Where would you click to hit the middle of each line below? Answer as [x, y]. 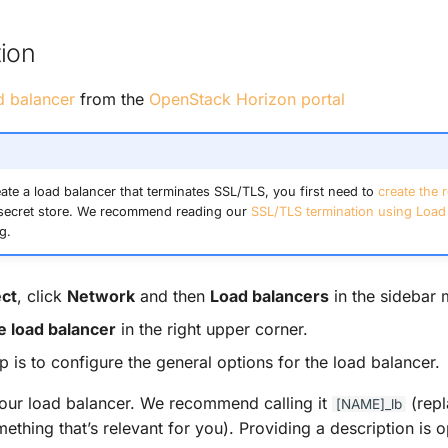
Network [101, 295]
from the [112, 98]
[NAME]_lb [369, 403]
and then [172, 295]
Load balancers [269, 295]
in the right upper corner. [212, 328]
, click [42, 295]
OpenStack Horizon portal [247, 98]
